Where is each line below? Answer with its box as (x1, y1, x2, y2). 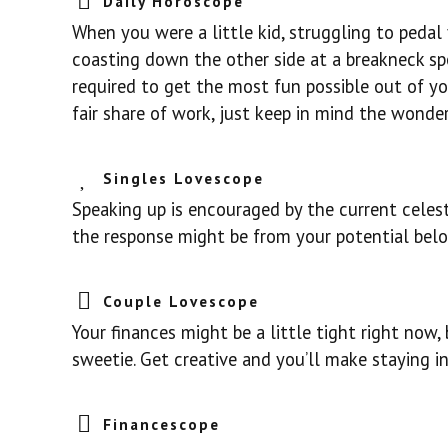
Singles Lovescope (103, 168, 265, 189)
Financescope (103, 414, 221, 435)
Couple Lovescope (103, 291, 260, 312)
